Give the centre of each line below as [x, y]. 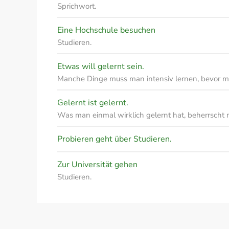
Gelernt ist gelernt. [93, 103]
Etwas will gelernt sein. [101, 66]
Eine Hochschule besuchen [106, 30]
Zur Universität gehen [97, 165]
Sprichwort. [77, 6]
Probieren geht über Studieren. [114, 139]
